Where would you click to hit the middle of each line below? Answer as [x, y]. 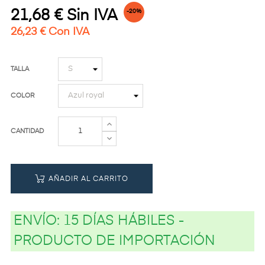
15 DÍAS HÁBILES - [124, 221]
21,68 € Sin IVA [64, 16]
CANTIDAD [27, 131]
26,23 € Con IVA [50, 32]
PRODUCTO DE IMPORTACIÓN [114, 241]
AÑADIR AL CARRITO [88, 179]
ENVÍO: [38, 221]
